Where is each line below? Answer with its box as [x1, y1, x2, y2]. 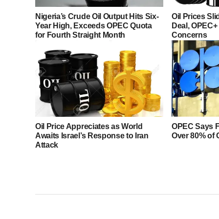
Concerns [171, 31, 207, 40]
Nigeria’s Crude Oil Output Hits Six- [35, 12, 159, 21]
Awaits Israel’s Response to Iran [35, 131, 149, 140]
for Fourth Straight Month [35, 31, 125, 40]
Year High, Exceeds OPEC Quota [35, 22, 152, 30]
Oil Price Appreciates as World [35, 122, 143, 131]
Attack [35, 141, 59, 150]
